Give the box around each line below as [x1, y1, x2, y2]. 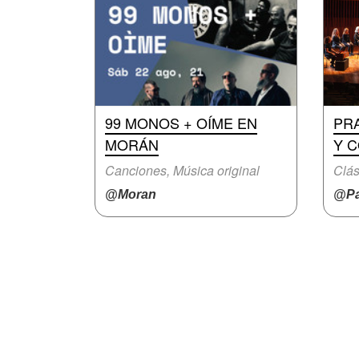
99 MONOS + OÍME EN [105, 112, 257, 133]
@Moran [105, 188, 156, 201]
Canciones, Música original [105, 161, 260, 179]
